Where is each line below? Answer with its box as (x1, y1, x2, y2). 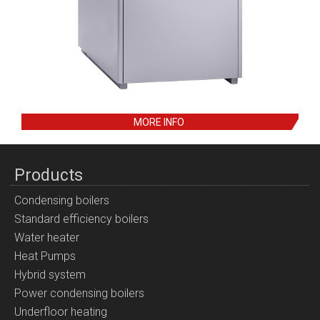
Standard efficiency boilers (14, 212, 149, 226)
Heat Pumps (14, 249, 76, 263)
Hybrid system (14, 268, 86, 281)
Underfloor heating (14, 305, 107, 319)
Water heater (14, 231, 79, 244)
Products (14, 166, 83, 185)
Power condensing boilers (14, 286, 144, 300)
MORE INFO (133, 116, 184, 128)
